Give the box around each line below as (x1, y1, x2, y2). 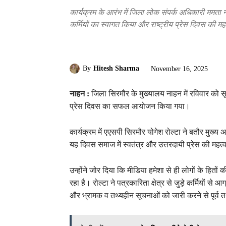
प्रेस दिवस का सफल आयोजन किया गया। (70, 101, 190, 110)
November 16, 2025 (151, 65, 208, 73)
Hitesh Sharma (93, 65, 139, 73)
